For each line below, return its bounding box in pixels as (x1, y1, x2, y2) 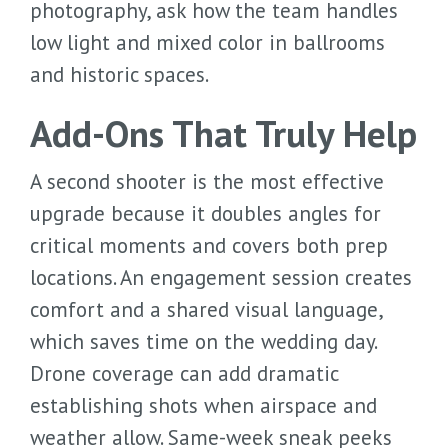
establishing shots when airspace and (30, 392, 377, 419)
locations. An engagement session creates (30, 264, 412, 291)
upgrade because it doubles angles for (30, 200, 381, 227)
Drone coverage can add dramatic (30, 360, 338, 387)
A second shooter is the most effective (30, 168, 384, 195)
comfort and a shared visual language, (30, 296, 382, 323)
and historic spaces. (30, 61, 209, 88)
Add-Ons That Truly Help (30, 109, 417, 157)
